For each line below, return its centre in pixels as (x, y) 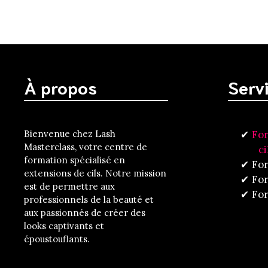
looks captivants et (64, 226)
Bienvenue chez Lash (70, 133)
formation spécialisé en (74, 160)
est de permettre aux (69, 186)
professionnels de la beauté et (89, 199)
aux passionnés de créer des (85, 212)
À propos (60, 87)
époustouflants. (57, 239)
